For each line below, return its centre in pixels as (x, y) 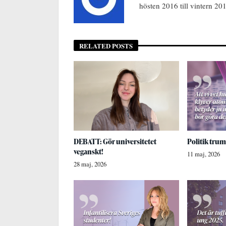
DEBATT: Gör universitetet (115, 141)
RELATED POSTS (106, 45)
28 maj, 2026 (90, 164)
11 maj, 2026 (203, 154)
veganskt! (89, 151)
